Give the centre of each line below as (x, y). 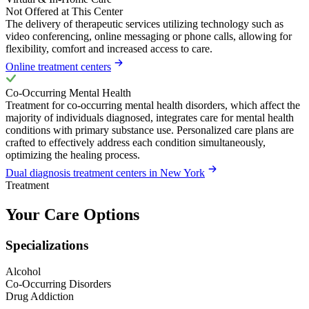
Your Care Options (72, 214)
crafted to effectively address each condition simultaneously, (136, 142)
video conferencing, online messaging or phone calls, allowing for (149, 36)
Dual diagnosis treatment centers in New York (105, 172)
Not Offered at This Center (64, 11)
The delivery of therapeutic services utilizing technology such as (144, 23)
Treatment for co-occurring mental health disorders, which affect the (153, 105)
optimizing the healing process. (73, 154)
